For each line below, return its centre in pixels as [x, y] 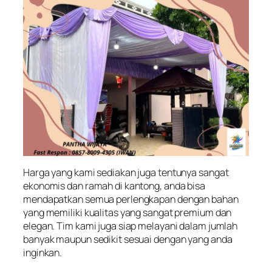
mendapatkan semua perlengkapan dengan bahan [131, 199]
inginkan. [43, 252]
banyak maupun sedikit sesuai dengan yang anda [128, 239]
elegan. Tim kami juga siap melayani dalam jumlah [131, 226]
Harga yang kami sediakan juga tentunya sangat [126, 172]
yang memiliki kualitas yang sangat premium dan [127, 212]
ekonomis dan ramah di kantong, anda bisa [114, 185]
